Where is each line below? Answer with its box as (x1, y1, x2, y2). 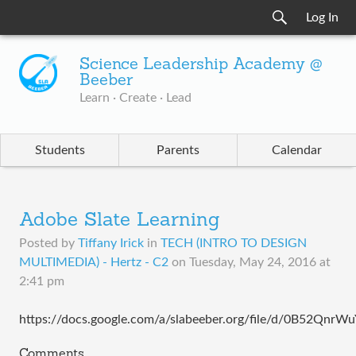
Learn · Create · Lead (79, 91, 192, 104)
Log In (306, 11, 339, 24)
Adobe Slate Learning (19, 211, 220, 230)
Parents (157, 144, 199, 157)
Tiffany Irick (78, 237, 144, 250)
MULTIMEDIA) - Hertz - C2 (19, 256, 168, 269)
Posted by (19, 237, 78, 250)
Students (34, 144, 85, 157)
